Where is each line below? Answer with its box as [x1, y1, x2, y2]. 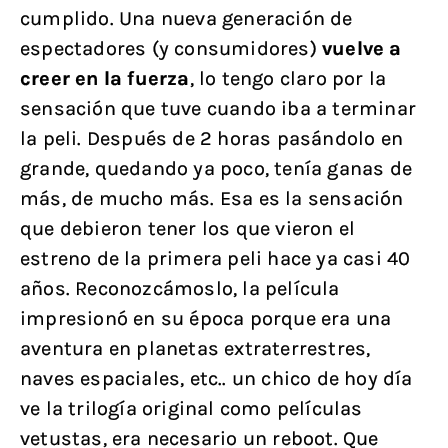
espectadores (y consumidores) [20, 37, 323, 60]
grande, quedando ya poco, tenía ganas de [20, 157, 413, 180]
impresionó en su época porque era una [20, 307, 392, 330]
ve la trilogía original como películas [20, 397, 363, 420]
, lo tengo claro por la [189, 67, 387, 90]
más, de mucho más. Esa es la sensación [20, 187, 404, 210]
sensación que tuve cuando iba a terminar [20, 97, 417, 120]
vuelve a [322, 37, 402, 60]
